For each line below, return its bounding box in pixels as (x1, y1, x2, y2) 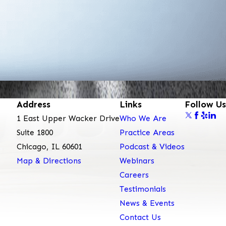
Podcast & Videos (120, 141, 185, 151)
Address (17, 99, 50, 110)
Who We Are (120, 113, 166, 123)
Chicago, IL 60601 (17, 141, 82, 151)
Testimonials (120, 184, 166, 194)
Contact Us (120, 212, 161, 222)
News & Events (120, 198, 175, 208)
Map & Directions (17, 155, 81, 165)
